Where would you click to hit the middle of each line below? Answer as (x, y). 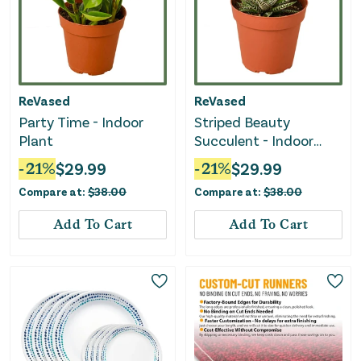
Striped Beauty (242, 122)
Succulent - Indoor (254, 141)
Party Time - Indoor (81, 122)
